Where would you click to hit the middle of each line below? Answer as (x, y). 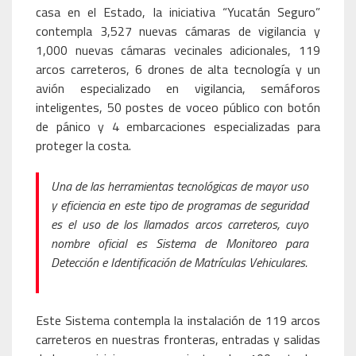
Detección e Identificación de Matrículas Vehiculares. (179, 262)
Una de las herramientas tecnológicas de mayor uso (180, 186)
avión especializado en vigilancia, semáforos (178, 88)
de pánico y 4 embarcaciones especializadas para (178, 126)
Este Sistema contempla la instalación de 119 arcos (178, 320)
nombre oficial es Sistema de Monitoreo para (180, 243)
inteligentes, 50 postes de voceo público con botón (178, 107)
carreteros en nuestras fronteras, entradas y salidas (178, 339)
